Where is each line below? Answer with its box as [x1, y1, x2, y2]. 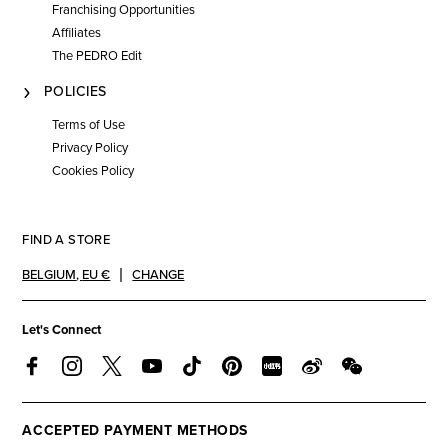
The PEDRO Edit [52, 48, 143, 65]
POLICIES [44, 83, 107, 101]
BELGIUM [22, 267, 77, 284]
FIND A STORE [22, 232, 111, 249]
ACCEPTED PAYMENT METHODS [22, 422, 248, 440]
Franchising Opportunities [52, 2, 196, 19]
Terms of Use [52, 117, 126, 134]
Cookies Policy [52, 163, 135, 180]
